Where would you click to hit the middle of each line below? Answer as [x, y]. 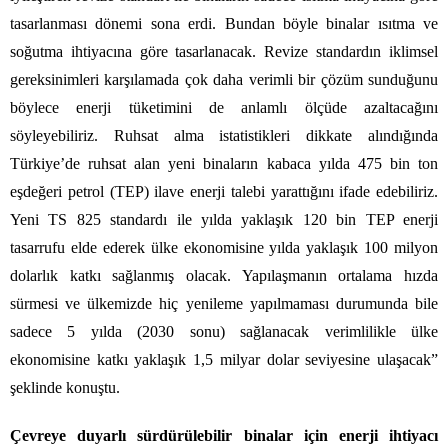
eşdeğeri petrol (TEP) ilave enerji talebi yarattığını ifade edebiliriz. [224, 191]
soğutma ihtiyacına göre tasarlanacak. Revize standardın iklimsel [224, 51]
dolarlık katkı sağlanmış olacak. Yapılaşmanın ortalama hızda [224, 275]
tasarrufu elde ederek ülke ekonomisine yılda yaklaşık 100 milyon [224, 247]
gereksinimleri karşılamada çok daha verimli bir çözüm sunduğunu [224, 79]
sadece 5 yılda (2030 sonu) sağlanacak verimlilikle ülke [224, 331]
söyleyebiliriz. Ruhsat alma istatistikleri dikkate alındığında [224, 135]
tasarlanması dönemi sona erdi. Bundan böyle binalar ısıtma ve [224, 23]
